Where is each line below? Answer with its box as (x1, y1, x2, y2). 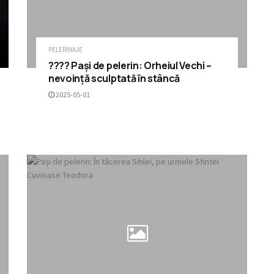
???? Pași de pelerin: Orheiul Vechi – (48, 58, 212, 72)
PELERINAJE (48, 45, 83, 54)
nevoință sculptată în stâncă (48, 71, 180, 85)
